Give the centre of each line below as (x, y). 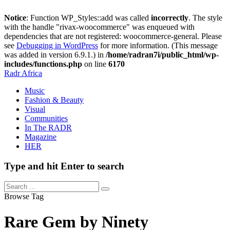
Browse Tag (24, 197)
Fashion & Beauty (54, 100)
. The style (205, 18)
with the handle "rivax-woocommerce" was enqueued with (99, 27)
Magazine (41, 137)
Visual (35, 109)
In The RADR (48, 128)
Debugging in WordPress (57, 45)
